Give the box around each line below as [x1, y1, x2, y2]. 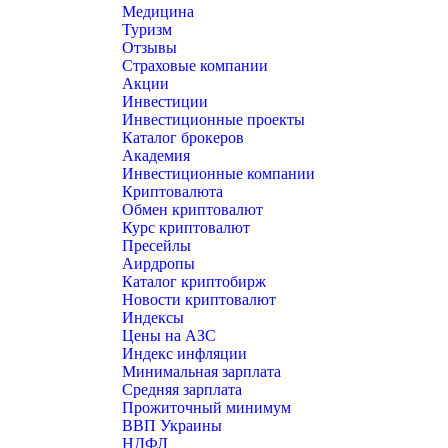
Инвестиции [122, 93, 208, 110]
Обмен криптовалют [122, 201, 263, 218]
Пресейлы [122, 237, 191, 254]
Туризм [122, 21, 172, 38]
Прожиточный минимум [122, 399, 291, 416]
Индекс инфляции [122, 345, 247, 362]
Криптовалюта [122, 183, 223, 200]
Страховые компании [122, 57, 268, 74]
